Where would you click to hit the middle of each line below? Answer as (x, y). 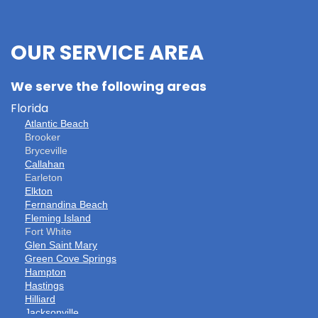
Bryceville (46, 150)
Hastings (44, 285)
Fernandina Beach (66, 204)
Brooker (43, 137)
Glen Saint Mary (61, 245)
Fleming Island (58, 218)
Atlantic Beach (57, 123)
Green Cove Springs (71, 258)
